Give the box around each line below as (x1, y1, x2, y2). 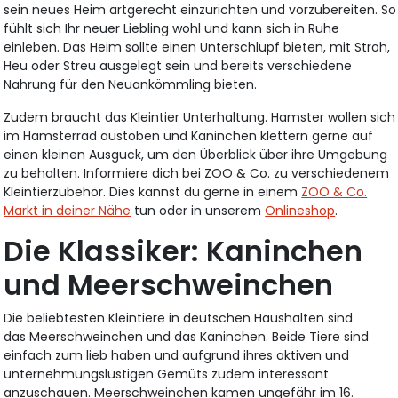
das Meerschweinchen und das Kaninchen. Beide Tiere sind (4, 328, 370, 346)
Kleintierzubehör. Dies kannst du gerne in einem (4, 183, 302, 202)
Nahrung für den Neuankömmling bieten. (4, 76, 258, 94)
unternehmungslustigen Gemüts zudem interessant (4, 365, 330, 384)
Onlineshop (265, 202, 336, 220)
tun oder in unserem (131, 202, 266, 220)
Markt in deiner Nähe (4, 202, 131, 220)
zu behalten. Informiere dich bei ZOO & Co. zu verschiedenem (4, 164, 390, 183)
